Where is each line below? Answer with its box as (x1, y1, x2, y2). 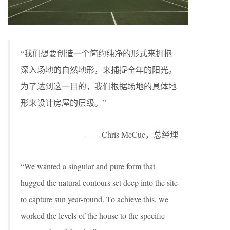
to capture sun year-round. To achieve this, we (21, 193, 168, 204)
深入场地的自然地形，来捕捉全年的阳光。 (21, 64, 177, 75)
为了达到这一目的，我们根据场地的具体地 (21, 80, 177, 91)
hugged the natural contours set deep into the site (21, 177, 178, 188)
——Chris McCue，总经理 (85, 128, 178, 140)
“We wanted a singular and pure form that (21, 160, 155, 171)
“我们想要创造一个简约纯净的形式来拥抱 (21, 47, 172, 59)
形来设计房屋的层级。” (21, 97, 106, 108)
